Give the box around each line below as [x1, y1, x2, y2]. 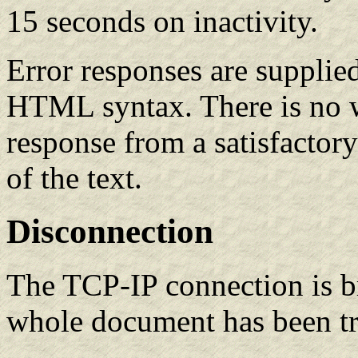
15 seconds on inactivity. [6, 4, 318, 39]
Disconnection [6, 213, 213, 251]
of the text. [6, 161, 142, 196]
